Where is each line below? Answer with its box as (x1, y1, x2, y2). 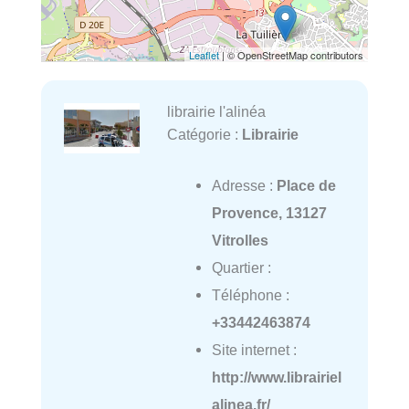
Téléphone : (211, 287, 289, 304)
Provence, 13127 (211, 204, 327, 222)
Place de (276, 177, 336, 194)
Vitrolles (211, 232, 268, 249)
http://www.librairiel (211, 369, 341, 386)
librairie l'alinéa (166, 103, 266, 121)
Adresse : (211, 177, 277, 194)
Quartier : (211, 259, 271, 277)
